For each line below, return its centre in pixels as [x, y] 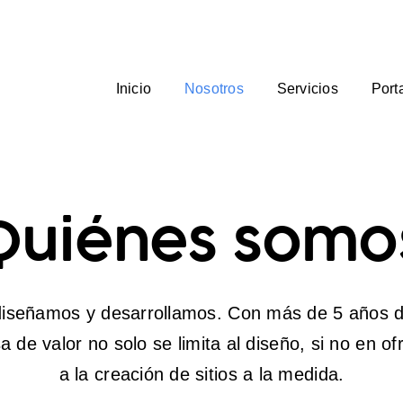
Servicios [307, 89]
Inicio [134, 89]
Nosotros [214, 89]
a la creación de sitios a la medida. [201, 374]
